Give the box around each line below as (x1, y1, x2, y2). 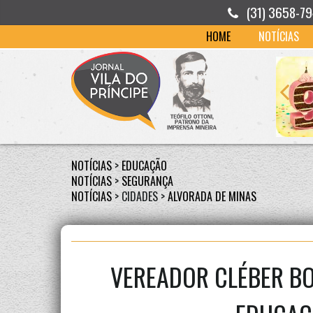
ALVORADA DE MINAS (168, 188, 256, 205)
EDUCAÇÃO (122, 157, 167, 174)
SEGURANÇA (122, 173, 173, 189)
